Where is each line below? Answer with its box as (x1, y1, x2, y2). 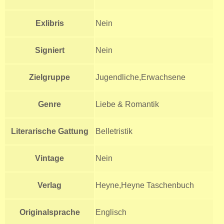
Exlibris (35, 18, 64, 27)
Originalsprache (19, 207, 80, 216)
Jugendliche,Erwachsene (95, 72, 185, 81)
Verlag (37, 180, 61, 189)
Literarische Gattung (10, 126, 88, 135)
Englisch (95, 207, 126, 216)
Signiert (34, 45, 64, 54)
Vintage (35, 153, 64, 162)
